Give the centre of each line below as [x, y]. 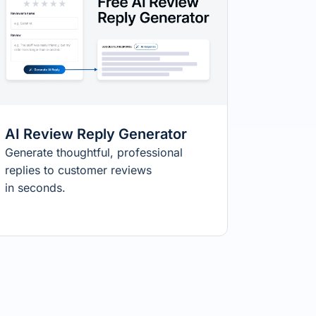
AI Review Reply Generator [96, 134]
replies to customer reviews [79, 170]
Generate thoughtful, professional [94, 153]
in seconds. [36, 188]
